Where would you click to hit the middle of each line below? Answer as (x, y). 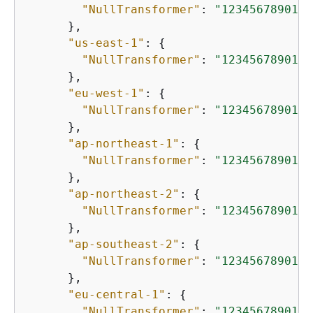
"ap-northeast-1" (124, 144)
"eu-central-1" (117, 295)
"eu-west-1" (106, 94)
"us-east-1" (106, 43)
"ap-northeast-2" (124, 194)
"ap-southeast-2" (124, 245)
